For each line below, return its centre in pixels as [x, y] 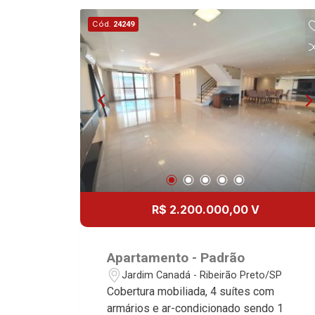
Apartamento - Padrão [176, 258]
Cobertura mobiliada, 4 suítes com [191, 291]
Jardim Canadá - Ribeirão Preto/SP [202, 275]
